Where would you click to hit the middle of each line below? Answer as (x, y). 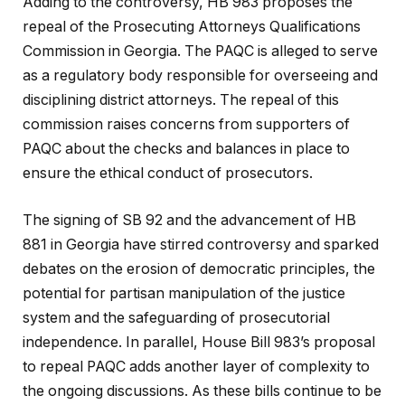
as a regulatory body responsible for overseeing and (200, 76)
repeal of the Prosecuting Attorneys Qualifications (192, 27)
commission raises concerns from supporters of (186, 125)
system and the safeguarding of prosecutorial (176, 317)
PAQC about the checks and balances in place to (186, 149)
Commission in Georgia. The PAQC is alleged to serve (200, 52)
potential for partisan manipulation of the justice (184, 293)
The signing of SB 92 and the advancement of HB (189, 220)
